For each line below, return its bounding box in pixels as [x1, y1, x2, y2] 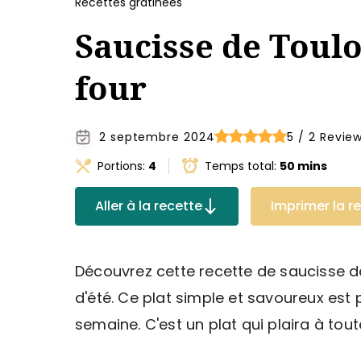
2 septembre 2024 [99, 128, 215, 145]
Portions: [98, 158, 148, 174]
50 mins [280, 158, 327, 174]
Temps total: [205, 158, 280, 174]
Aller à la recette [95, 197, 202, 215]
